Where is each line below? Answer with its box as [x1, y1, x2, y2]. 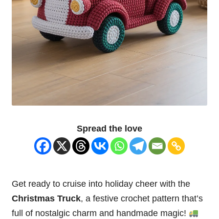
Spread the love [77, 124, 142, 134]
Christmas [12, 194, 57, 204]
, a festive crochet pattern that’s [81, 194, 203, 204]
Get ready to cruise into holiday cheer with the [12, 179, 190, 189]
